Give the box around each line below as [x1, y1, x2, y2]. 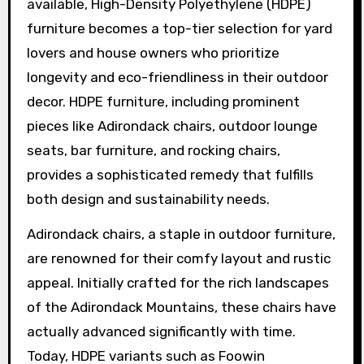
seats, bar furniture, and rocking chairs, [26, 141, 280, 158]
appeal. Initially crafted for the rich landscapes [26, 274, 329, 291]
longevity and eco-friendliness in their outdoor [26, 68, 328, 85]
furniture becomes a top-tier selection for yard [26, 19, 332, 37]
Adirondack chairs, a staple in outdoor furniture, [26, 225, 336, 242]
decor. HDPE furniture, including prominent [26, 93, 300, 110]
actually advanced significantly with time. [26, 323, 296, 340]
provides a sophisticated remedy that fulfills [26, 166, 314, 183]
